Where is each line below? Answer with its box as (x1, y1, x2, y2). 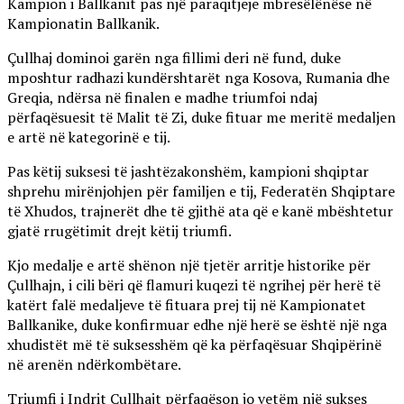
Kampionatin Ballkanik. (7, 14, 160, 34)
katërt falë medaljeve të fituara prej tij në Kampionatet (7, 295, 366, 316)
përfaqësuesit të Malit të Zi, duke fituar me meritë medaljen (7, 107, 396, 128)
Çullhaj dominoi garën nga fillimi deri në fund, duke (7, 48, 341, 69)
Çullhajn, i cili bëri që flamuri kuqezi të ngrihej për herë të (7, 275, 381, 296)
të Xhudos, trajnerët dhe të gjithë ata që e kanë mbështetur (7, 201, 393, 222)
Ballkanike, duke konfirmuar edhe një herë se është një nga (7, 315, 387, 335)
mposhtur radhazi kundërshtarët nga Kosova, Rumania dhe (7, 68, 390, 88)
